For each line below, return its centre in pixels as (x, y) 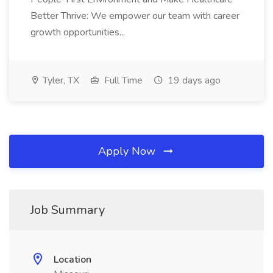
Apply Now (128, 151)
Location (73, 260)
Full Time (122, 80)
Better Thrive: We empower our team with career (135, 16)
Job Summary (68, 210)
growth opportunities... (79, 32)
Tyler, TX (60, 80)
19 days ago (193, 80)
